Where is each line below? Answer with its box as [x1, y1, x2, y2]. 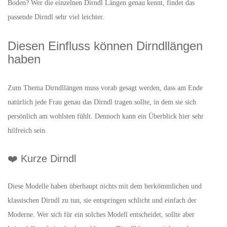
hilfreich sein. [8, 127, 47, 134]
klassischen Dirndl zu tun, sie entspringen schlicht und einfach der [8, 197, 197, 204]
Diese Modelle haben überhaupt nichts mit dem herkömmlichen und [8, 182, 202, 190]
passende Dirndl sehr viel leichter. [8, 13, 104, 21]
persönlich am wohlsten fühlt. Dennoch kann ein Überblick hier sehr [8, 112, 204, 120]
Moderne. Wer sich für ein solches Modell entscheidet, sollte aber [8, 211, 195, 218]
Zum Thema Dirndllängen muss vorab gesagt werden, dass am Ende [8, 84, 203, 92]
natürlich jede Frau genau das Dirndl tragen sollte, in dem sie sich [8, 98, 196, 106]
